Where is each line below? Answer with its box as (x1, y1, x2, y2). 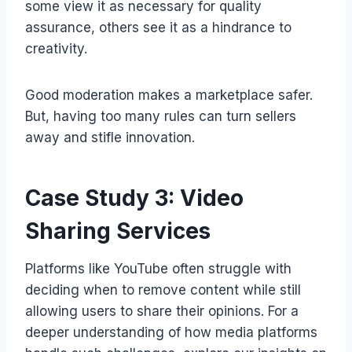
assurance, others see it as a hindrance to (25, 19, 291, 35)
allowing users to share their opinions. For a (25, 302, 299, 319)
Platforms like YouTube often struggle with (25, 260, 291, 277)
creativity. (25, 40, 87, 57)
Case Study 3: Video (25, 184, 244, 211)
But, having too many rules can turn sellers (25, 108, 296, 124)
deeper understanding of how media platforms (25, 324, 317, 340)
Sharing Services (25, 217, 211, 244)
